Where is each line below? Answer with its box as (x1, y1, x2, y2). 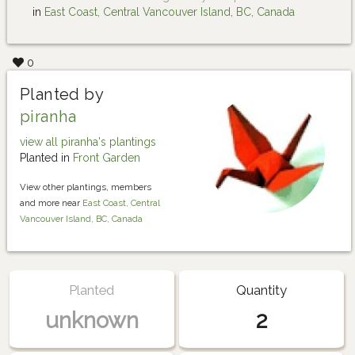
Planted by (20, 85, 104, 105)
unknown (44, 307, 139, 334)
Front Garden (73, 151, 140, 165)
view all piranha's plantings (20, 136, 156, 149)
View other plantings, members (20, 181, 151, 193)
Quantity (235, 281, 287, 298)
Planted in (20, 151, 73, 165)
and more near (20, 197, 82, 209)
